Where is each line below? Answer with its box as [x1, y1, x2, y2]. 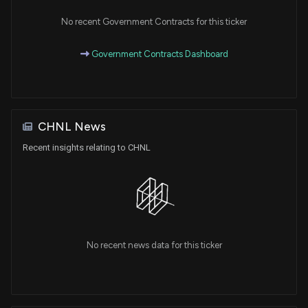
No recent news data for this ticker [86, 240, 222, 251]
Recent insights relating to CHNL [23, 142, 151, 153]
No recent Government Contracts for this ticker [61, 16, 247, 27]
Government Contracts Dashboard [89, 48, 228, 59]
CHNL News [38, 119, 106, 133]
